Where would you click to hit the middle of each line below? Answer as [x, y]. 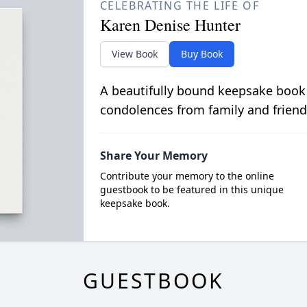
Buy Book [201, 54]
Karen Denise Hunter [170, 25]
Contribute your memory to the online [187, 176]
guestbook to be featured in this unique [192, 189]
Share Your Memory [153, 156]
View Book [134, 54]
